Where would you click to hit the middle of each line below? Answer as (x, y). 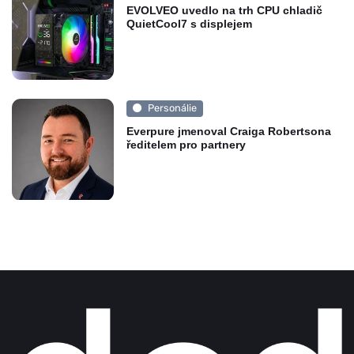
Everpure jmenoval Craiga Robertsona (228, 131)
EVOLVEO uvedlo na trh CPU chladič (224, 11)
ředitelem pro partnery (186, 144)
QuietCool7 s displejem (189, 24)
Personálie (172, 108)
